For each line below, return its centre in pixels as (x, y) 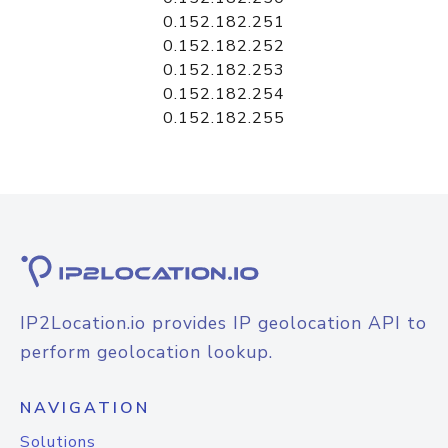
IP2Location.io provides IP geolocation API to (223, 323)
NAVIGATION (85, 408)
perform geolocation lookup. (146, 352)
